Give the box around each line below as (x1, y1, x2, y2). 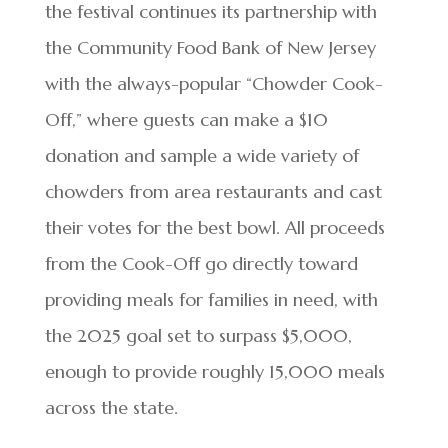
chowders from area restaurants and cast (44, 179, 382, 203)
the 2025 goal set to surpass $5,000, (44, 323, 352, 347)
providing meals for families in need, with (44, 287, 378, 311)
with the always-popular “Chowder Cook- (44, 71, 383, 95)
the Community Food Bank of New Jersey (44, 35, 376, 59)
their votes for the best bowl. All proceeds (44, 215, 385, 239)
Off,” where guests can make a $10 (44, 107, 328, 131)
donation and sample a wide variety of (44, 143, 359, 167)
